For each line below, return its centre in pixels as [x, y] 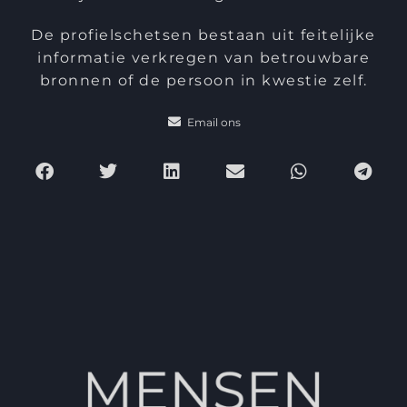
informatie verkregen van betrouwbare [203, 57]
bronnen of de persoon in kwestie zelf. [203, 80]
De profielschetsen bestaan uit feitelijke [203, 35]
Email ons [213, 122]
